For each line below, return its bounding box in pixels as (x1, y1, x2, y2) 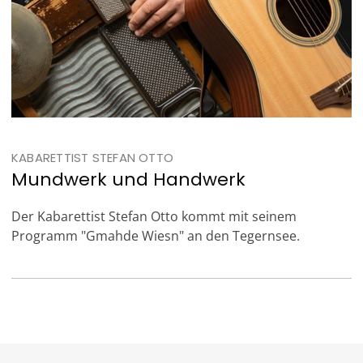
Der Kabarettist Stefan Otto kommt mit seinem (11, 207, 297, 226)
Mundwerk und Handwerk (11, 167, 246, 193)
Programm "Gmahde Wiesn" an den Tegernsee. (11, 227, 300, 246)
